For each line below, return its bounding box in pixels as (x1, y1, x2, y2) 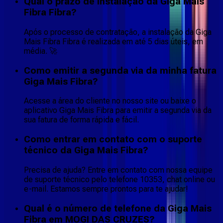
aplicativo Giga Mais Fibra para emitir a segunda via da (24, 106, 212, 115)
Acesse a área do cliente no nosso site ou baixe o (24, 96, 196, 106)
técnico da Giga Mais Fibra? (24, 145, 148, 156)
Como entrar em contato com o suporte (24, 134, 202, 145)
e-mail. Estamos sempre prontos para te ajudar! (24, 184, 188, 194)
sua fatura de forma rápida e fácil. (24, 115, 139, 125)
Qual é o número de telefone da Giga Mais (24, 203, 212, 214)
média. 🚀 (24, 46, 57, 56)
